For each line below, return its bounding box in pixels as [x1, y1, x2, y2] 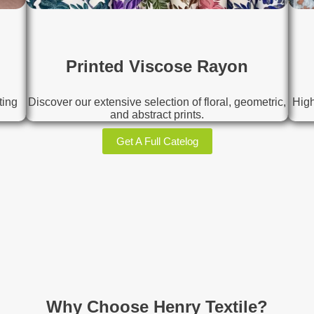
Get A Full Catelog [116, 135, 198, 148]
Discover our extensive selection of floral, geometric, [27, 96, 286, 109]
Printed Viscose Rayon [65, 57, 248, 76]
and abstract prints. [109, 109, 204, 121]
